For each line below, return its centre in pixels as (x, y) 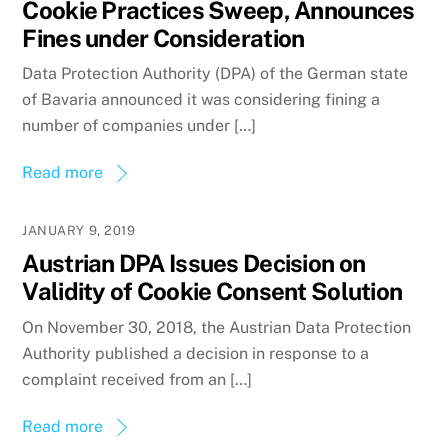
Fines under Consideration (163, 37)
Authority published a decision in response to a (196, 353)
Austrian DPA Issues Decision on (194, 263)
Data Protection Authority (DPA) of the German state (215, 74)
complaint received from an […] (137, 379)
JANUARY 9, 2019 (79, 231)
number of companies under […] (139, 126)
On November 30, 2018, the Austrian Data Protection (217, 327)
